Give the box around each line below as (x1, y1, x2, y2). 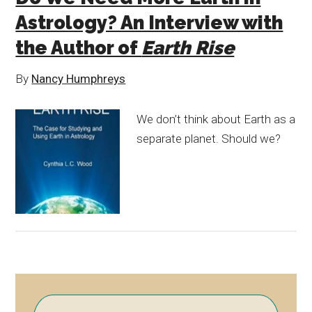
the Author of (15, 37, 142, 58)
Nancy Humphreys (31, 72, 126, 86)
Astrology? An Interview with (15, 12, 283, 33)
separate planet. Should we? (136, 132, 281, 146)
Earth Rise (141, 37, 235, 58)
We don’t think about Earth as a (136, 112, 296, 126)
